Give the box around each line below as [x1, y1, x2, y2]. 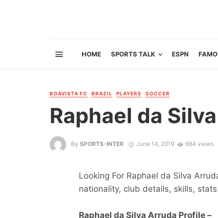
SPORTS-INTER [80, 140, 124, 148]
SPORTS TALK [111, 50, 155, 58]
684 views [185, 140, 214, 148]
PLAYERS [116, 91, 142, 96]
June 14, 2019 [136, 140, 174, 148]
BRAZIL [91, 91, 112, 96]
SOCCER [145, 91, 170, 96]
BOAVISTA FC [50, 91, 88, 96]
